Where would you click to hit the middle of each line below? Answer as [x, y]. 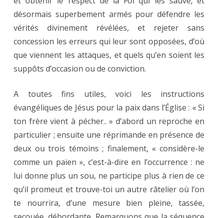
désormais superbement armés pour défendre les [109, 14]
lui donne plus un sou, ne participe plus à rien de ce [109, 176]
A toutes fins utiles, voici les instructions [109, 94]
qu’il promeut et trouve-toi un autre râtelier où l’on [109, 190]
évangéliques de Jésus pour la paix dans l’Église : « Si [109, 108]
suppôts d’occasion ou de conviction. [80, 69]
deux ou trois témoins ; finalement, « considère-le [109, 149]
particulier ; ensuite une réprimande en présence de [109, 135]
